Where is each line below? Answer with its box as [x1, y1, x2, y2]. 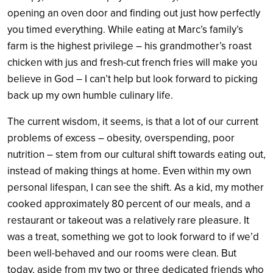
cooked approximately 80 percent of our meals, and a [7, 197, 250, 211]
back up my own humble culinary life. [7, 89, 173, 102]
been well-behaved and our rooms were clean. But [7, 247, 236, 260]
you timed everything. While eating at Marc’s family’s [7, 23, 243, 37]
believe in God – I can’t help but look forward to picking [7, 73, 258, 86]
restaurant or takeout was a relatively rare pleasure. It [7, 214, 249, 227]
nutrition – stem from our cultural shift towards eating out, [7, 148, 266, 161]
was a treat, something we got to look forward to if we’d [7, 230, 259, 244]
